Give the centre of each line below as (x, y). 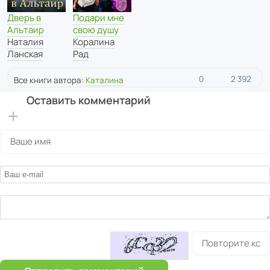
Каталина (105, 80)
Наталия (25, 42)
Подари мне (99, 18)
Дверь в (24, 18)
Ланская (25, 54)
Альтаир (26, 30)
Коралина (94, 42)
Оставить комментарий (88, 100)
